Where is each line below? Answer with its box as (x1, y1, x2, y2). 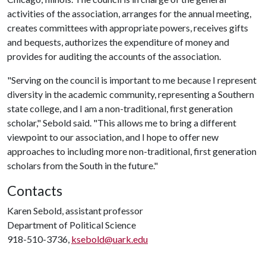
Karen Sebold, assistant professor (7, 205, 143, 216)
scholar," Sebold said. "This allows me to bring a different (7, 117, 236, 128)
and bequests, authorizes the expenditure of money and (7, 36, 229, 47)
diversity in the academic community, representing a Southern (7, 88, 254, 100)
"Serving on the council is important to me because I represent (7, 74, 256, 85)
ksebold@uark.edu (71, 233, 148, 245)
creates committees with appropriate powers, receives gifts (7, 22, 248, 33)
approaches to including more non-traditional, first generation (7, 145, 256, 157)
